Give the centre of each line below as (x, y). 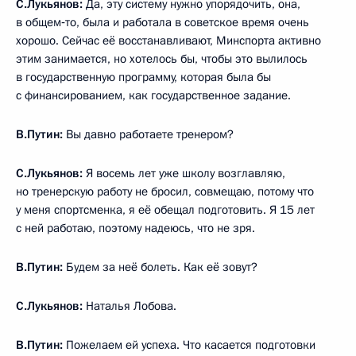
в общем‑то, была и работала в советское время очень (163, 23)
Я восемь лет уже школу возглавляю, (184, 174)
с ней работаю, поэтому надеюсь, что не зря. (135, 228)
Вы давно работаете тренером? (148, 135)
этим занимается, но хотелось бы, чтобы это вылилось (162, 59)
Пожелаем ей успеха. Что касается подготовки (189, 345)
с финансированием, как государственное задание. (153, 96)
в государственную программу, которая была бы (143, 77)
